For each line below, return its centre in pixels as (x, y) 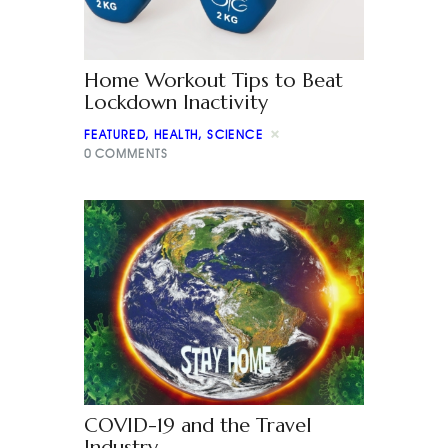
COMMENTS (131, 153)
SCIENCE (235, 134)
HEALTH (176, 134)
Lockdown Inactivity (176, 103)
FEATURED (115, 134)
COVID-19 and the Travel (198, 426)
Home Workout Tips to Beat (213, 81)
